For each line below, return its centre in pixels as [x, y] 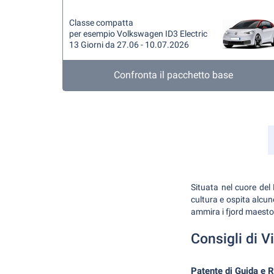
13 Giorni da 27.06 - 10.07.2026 [129, 45]
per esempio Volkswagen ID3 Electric [138, 34]
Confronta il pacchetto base [174, 75]
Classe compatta [101, 23]
